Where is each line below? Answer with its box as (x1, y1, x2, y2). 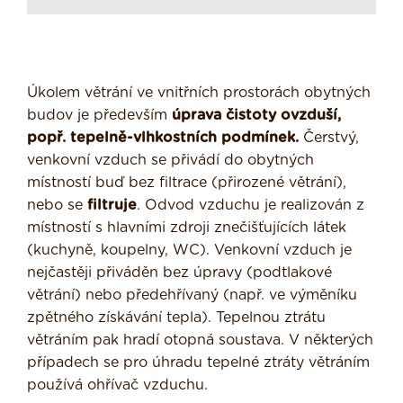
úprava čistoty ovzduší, (172, 108, 341, 123)
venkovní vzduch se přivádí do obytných (27, 153, 314, 168)
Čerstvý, (299, 130, 359, 146)
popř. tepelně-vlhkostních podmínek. (27, 130, 299, 146)
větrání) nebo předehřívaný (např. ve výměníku (27, 288, 357, 303)
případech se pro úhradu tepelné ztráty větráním (27, 355, 370, 371)
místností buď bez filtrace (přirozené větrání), (27, 175, 346, 191)
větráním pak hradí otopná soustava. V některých (27, 333, 373, 348)
